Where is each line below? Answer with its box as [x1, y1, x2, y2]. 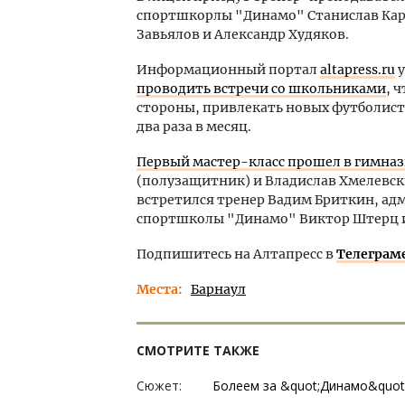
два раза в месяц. [137, 118, 251, 135]
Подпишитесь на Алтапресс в [137, 246, 336, 262]
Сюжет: [137, 377, 182, 394]
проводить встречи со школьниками [137, 80, 386, 97]
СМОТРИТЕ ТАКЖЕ [137, 342, 259, 359]
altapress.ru [320, 61, 395, 78]
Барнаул [191, 281, 246, 297]
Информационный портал [137, 61, 320, 78]
